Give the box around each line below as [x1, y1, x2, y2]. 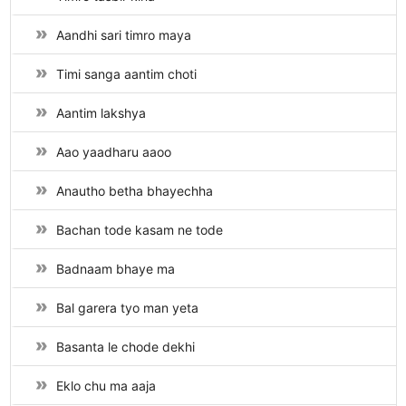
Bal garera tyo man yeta [55, 300, 198, 316]
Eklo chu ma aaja [55, 378, 156, 394]
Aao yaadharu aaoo [55, 144, 171, 160]
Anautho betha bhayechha [55, 183, 213, 199]
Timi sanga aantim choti [55, 66, 197, 82]
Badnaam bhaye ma [55, 261, 175, 277]
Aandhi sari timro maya [55, 27, 191, 43]
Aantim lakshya [55, 105, 146, 121]
